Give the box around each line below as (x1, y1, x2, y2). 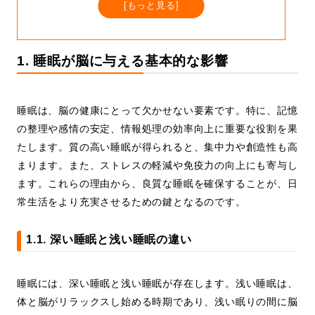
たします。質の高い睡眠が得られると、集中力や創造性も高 (17, 141, 298, 153)
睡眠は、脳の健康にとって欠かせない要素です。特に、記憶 (17, 105, 298, 117)
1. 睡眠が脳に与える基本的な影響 (17, 53, 229, 69)
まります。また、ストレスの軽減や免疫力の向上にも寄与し (17, 160, 298, 172)
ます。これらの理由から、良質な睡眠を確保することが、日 (17, 178, 298, 190)
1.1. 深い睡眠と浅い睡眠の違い (26, 233, 192, 246)
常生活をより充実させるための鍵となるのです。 (17, 196, 246, 208)
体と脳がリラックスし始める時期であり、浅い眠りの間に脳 (17, 296, 298, 308)
